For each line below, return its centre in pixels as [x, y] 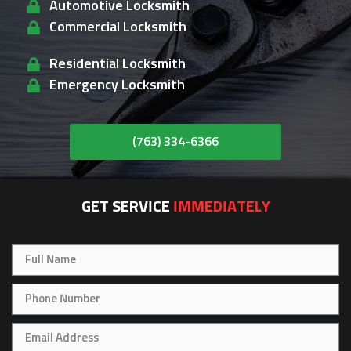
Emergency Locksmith [117, 85]
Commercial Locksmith [118, 27]
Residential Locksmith [117, 64]
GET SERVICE [125, 206]
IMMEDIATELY [221, 206]
